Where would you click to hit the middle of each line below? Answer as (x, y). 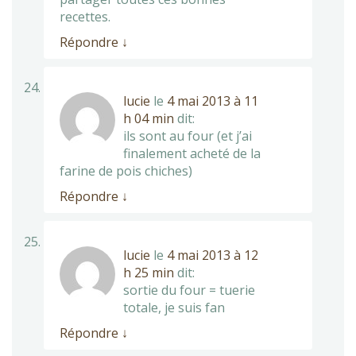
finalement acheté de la (192, 153)
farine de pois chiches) (126, 170)
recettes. (85, 16)
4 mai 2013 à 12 (213, 255)
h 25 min (149, 272)
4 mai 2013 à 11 (213, 101)
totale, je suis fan (174, 307)
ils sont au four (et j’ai (188, 135)
